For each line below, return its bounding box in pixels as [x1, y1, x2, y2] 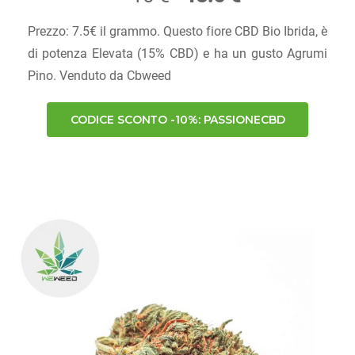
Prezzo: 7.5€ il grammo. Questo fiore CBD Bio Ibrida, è [28, 24, 327, 40]
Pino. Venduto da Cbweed [28, 68, 171, 84]
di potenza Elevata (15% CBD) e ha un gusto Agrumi [28, 46, 327, 62]
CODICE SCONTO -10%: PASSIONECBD [70, 113, 285, 128]
